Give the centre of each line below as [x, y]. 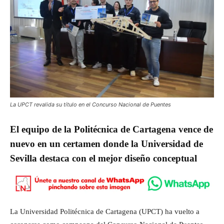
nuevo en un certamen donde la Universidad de [106, 143]
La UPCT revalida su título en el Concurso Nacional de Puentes [90, 104]
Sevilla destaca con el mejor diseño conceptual [103, 158]
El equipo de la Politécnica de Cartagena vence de [111, 129]
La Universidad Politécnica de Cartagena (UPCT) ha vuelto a [105, 211]
